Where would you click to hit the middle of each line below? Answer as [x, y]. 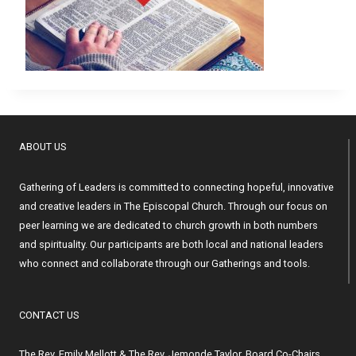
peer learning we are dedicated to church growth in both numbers [168, 226]
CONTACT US [49, 315]
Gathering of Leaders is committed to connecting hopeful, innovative [176, 188]
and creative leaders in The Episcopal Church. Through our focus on [173, 207]
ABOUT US [43, 147]
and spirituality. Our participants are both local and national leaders [171, 245]
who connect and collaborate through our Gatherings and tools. [164, 264]
